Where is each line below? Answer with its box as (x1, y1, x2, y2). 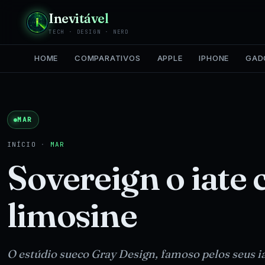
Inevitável (49, 10, 109, 27)
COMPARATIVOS (75, 53, 141, 63)
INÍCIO (7, 140, 36, 148)
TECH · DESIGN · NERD (49, 28, 129, 35)
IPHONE (199, 53, 230, 63)
